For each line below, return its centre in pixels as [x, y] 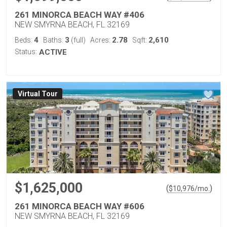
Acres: [101, 40]
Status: [26, 52]
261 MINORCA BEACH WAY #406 [80, 15]
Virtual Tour [37, 94]
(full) [78, 40]
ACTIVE [53, 52]
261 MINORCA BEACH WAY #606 [80, 206]
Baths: [54, 40]
